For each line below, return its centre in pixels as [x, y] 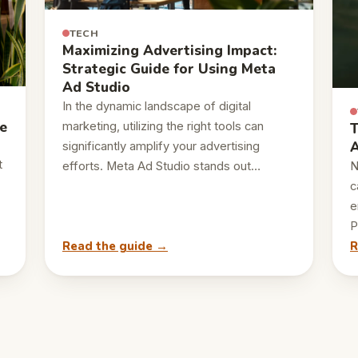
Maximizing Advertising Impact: [169, 50]
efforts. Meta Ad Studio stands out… [161, 166]
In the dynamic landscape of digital [157, 106]
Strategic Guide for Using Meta [169, 69]
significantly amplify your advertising [161, 146]
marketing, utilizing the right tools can [163, 126]
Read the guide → [115, 246]
